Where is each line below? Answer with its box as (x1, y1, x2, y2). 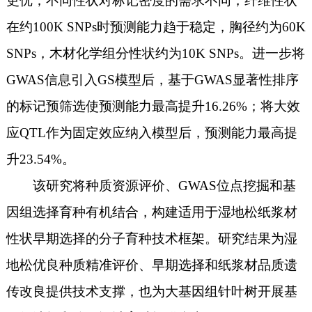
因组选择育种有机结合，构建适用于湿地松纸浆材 (6, 204, 297, 219)
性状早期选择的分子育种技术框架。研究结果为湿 (6, 231, 297, 246)
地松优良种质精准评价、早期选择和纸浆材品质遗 (6, 257, 297, 272)
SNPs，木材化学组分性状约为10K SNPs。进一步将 (6, 45, 305, 61)
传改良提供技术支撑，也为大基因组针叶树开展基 (6, 283, 297, 299)
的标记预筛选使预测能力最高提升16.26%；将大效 (6, 98, 300, 114)
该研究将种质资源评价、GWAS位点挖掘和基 (32, 178, 296, 193)
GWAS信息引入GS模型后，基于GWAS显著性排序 (6, 72, 299, 87)
